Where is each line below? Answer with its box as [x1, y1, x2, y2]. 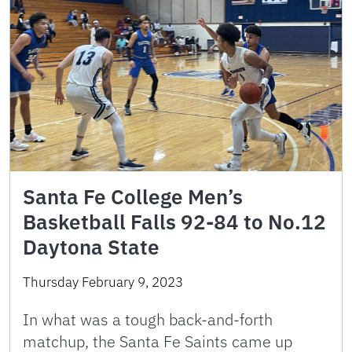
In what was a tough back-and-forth [23, 309, 273, 331]
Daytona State [23, 233, 159, 261]
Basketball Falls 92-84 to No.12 [23, 208, 326, 236]
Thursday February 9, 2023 [23, 273, 183, 291]
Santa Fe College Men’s [23, 183, 243, 211]
